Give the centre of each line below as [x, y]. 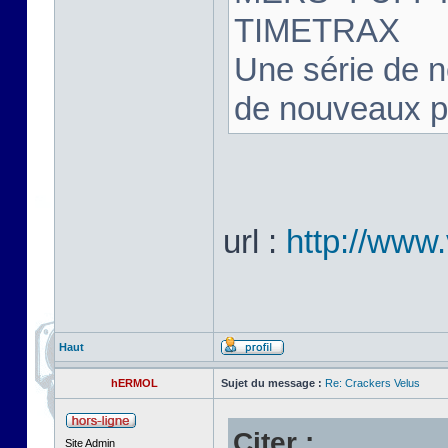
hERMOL [134, 383]
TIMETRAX [317, 30]
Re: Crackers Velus [372, 383]
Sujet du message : [271, 383]
